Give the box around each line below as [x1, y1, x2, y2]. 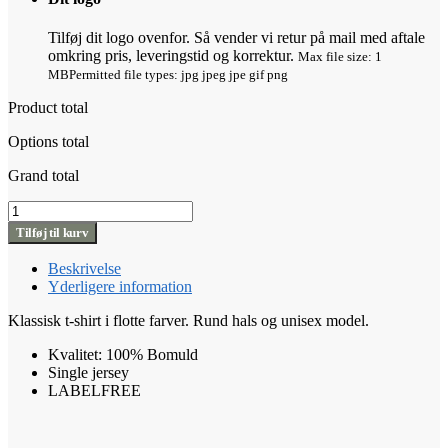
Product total [8, 99, 88, 117]
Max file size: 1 [298, 49, 382, 65]
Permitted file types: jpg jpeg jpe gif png [69, 67, 288, 83]
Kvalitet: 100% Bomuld [48, 346, 198, 364]
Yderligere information [48, 278, 192, 296]
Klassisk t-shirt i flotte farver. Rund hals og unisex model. [8, 312, 369, 330]
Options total [8, 133, 89, 151]
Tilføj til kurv [16, 225, 89, 241]
